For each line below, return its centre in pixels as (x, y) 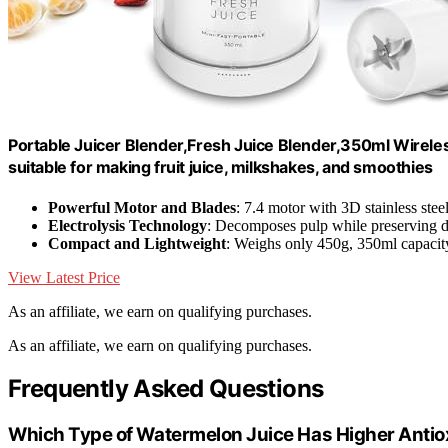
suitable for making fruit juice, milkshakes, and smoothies (220, 167)
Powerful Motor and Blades (142, 207)
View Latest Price (64, 277)
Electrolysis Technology (127, 225)
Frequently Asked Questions (166, 389)
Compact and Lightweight (137, 243)
